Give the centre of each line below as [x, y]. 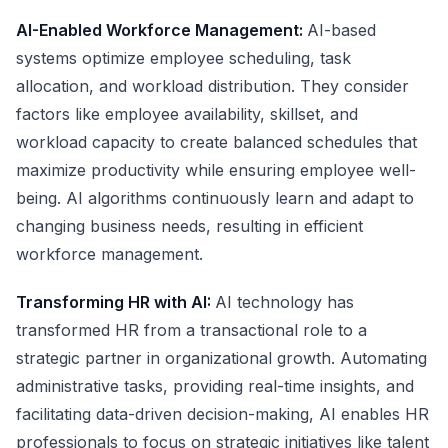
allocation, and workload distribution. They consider [212, 86]
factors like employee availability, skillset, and [187, 114]
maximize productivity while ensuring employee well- [216, 170]
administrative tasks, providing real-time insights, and [215, 386]
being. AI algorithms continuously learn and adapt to [215, 198]
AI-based [341, 30]
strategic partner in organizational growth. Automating [221, 358]
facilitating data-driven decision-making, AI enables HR [222, 414]
